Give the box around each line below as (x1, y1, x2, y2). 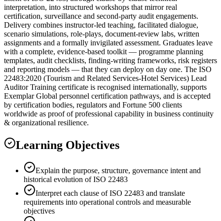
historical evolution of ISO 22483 (24, 175, 128, 184)
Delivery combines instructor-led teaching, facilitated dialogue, (4, 20, 198, 29)
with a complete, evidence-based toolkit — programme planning (4, 47, 203, 56)
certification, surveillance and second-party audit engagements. (4, 11, 198, 20)
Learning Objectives (16, 138, 119, 151)
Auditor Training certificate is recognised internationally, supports (4, 82, 207, 91)
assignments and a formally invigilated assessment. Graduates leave (4, 38, 213, 47)
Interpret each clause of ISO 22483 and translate (36, 189, 185, 198)
